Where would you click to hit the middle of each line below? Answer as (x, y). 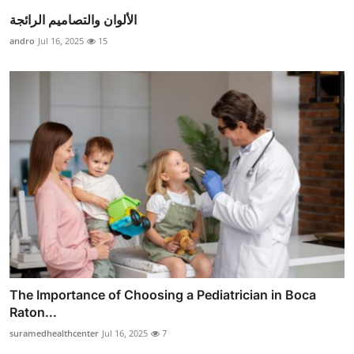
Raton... (33, 312)
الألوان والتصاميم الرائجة (73, 19)
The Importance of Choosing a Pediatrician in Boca (163, 294)
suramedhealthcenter (54, 333)
